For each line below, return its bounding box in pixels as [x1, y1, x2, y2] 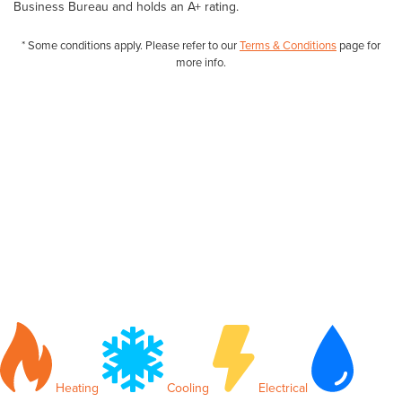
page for [336, 38, 380, 53]
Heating [52, 380, 99, 397]
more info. [176, 55, 226, 70]
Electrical [255, 380, 308, 397]
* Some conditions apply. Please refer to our [22, 38, 240, 53]
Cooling [163, 380, 209, 397]
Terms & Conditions [240, 38, 336, 53]
